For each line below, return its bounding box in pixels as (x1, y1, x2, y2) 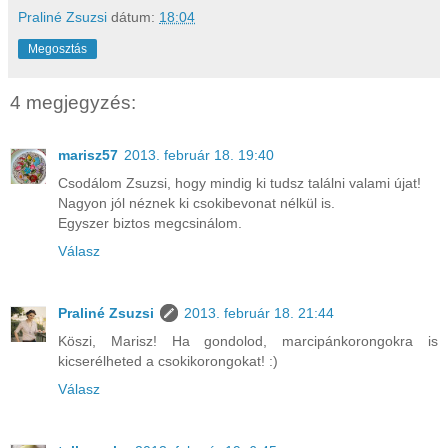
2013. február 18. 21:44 (184, 304, 334, 321)
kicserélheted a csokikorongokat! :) (58, 352, 278, 369)
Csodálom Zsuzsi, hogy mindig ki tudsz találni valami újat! (58, 174, 421, 191)
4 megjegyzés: (10, 92, 136, 114)
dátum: (111, 9, 159, 26)
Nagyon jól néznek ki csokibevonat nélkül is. (58, 194, 335, 211)
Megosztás (28, 42, 87, 57)
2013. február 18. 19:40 (124, 146, 274, 163)
